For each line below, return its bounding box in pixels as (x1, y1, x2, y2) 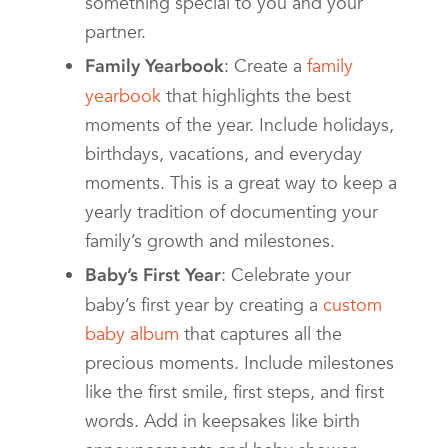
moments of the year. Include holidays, (85, 113, 394, 137)
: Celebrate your (221, 263, 351, 287)
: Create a (224, 54, 307, 78)
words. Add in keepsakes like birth (85, 409, 360, 433)
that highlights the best (161, 84, 351, 108)
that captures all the (179, 322, 342, 346)
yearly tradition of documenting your (85, 200, 378, 224)
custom (323, 293, 382, 317)
